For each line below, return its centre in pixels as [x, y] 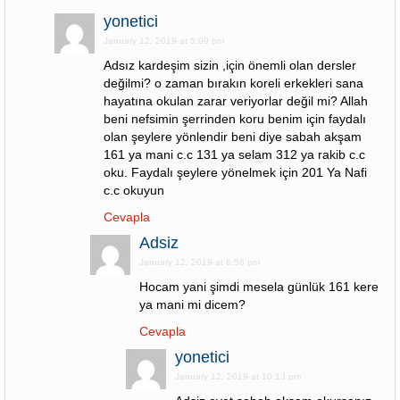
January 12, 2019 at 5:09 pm [164, 41]
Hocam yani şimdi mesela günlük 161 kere [259, 287]
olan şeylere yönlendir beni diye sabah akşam [233, 137]
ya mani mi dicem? [192, 304]
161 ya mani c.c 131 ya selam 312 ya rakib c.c [234, 154]
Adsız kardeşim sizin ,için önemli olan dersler [230, 65]
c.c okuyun [134, 190]
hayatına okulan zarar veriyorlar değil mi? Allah [236, 101]
